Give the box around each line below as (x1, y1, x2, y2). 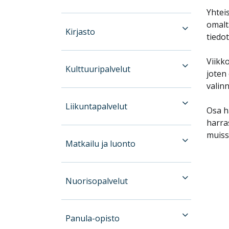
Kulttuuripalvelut (65, 63, 131, 75)
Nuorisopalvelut (65, 175, 128, 187)
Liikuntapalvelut (65, 100, 128, 112)
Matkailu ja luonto (65, 138, 136, 149)
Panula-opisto (65, 212, 120, 224)
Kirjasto (65, 26, 96, 37)
